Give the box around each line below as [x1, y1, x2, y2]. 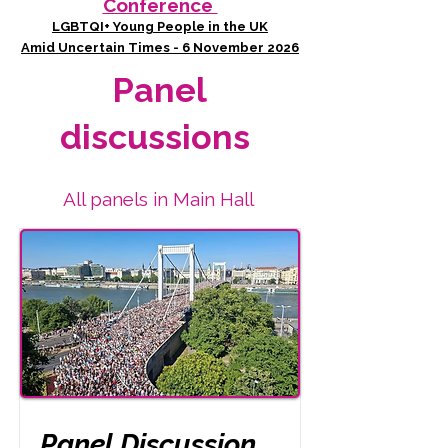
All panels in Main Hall [62, 188, 254, 210]
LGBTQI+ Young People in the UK [52, 19, 268, 34]
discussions [60, 117, 258, 157]
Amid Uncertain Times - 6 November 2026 [21, 40, 299, 55]
